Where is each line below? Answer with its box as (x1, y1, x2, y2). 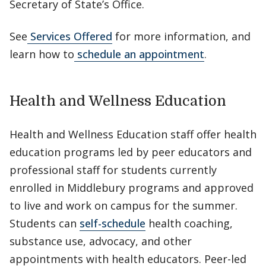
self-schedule (80, 216, 145, 230)
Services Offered (27, 29, 112, 43)
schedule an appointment (74, 47, 204, 61)
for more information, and (112, 29, 251, 43)
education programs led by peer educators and (9, 145, 252, 159)
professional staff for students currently (9, 163, 217, 177)
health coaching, (145, 216, 233, 230)
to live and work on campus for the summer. (9, 198, 237, 213)
